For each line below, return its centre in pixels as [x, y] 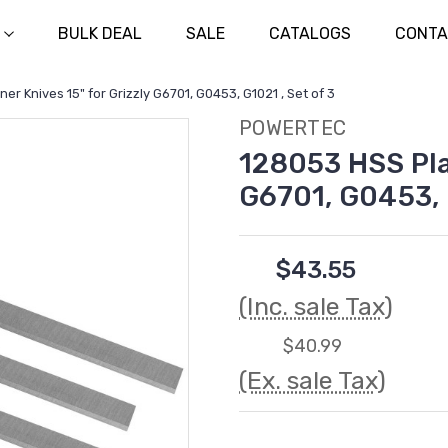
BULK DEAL [99, 33]
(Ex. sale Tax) [312, 380]
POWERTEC [292, 128]
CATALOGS [309, 33]
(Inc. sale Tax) [316, 306]
